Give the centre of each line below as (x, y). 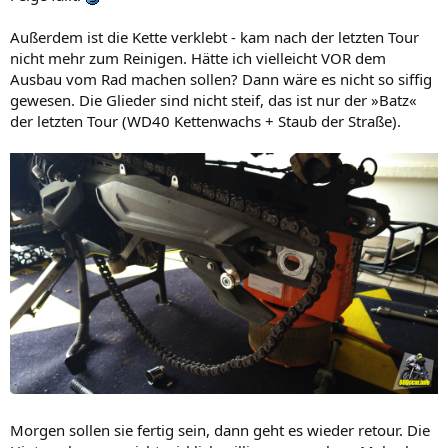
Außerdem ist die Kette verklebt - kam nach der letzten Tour (214, 36)
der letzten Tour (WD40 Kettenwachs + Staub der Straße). (205, 120)
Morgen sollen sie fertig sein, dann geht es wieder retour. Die (220, 429)
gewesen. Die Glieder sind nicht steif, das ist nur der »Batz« (213, 99)
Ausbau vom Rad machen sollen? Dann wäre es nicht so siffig (221, 78)
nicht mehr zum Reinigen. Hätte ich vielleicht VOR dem (198, 57)
